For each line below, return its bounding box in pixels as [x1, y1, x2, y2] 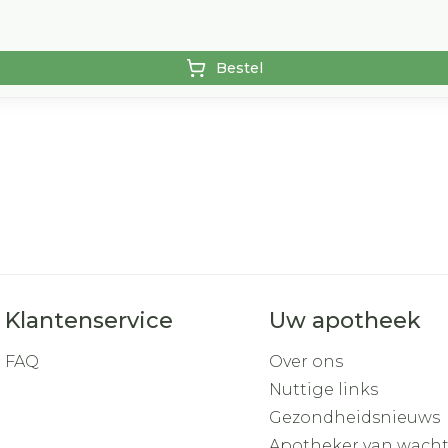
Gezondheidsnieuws [268, 408, 440, 427]
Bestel [215, 59, 263, 77]
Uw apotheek [268, 307, 421, 334]
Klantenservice [5, 307, 174, 334]
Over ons [268, 352, 343, 371]
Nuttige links [268, 380, 378, 399]
